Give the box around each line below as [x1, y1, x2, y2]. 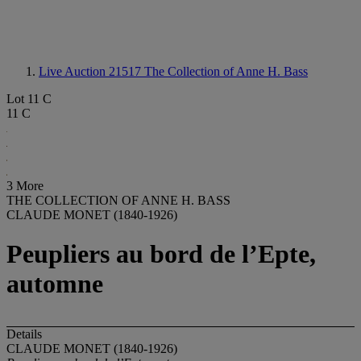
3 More [6, 179, 44, 193]
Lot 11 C [6, 92, 52, 106]
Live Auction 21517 [39, 64, 144, 78]
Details [6, 326, 42, 341]
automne [6, 269, 103, 299]
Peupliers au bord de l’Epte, [6, 239, 316, 269]
